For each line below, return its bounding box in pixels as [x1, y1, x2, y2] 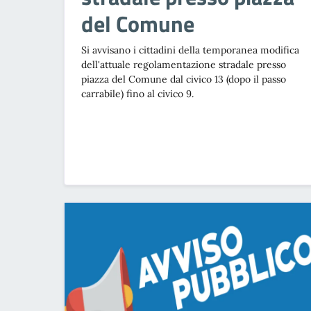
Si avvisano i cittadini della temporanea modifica [81, 43, 299, 56]
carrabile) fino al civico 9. [81, 87, 194, 100]
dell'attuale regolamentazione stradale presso [81, 58, 286, 71]
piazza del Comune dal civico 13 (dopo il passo [81, 72, 286, 85]
